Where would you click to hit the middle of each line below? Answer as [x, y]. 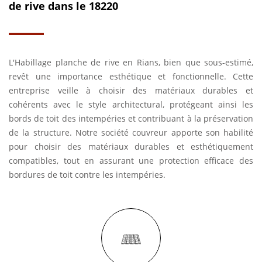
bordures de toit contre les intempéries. [87, 175]
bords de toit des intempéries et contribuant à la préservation [131, 118]
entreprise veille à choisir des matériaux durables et [131, 90]
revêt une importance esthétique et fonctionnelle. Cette [131, 76]
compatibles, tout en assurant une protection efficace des [131, 161]
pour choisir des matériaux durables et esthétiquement [131, 146]
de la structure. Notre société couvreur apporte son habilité [131, 132]
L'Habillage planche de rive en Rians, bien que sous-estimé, [131, 62]
